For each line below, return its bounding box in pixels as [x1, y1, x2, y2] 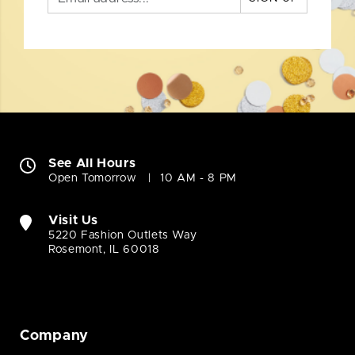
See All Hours [48, 157, 136, 170]
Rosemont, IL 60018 [48, 244, 160, 256]
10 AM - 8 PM [160, 173, 238, 185]
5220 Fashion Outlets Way [48, 230, 197, 242]
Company [20, 329, 90, 344]
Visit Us [48, 214, 99, 227]
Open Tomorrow [48, 173, 137, 185]
